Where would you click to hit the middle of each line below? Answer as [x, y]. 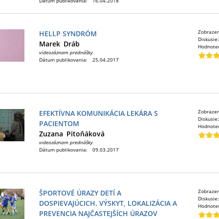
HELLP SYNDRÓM [68, 33]
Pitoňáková [86, 134]
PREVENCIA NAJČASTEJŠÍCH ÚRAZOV [98, 213]
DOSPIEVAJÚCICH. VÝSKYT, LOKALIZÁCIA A [108, 203]
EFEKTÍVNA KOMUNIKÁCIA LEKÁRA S [99, 113]
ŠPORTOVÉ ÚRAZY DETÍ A [80, 193]
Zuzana [51, 134]
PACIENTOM [59, 123]
